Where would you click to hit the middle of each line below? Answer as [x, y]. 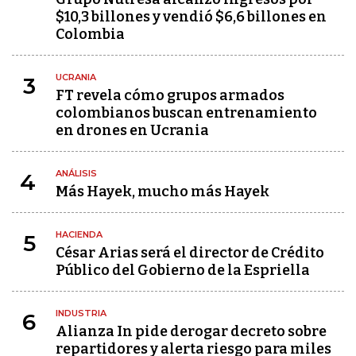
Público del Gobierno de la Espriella [183, 270]
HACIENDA [79, 234]
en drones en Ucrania [132, 130]
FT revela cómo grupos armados [170, 95]
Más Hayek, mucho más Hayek [163, 192]
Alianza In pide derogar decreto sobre [191, 331]
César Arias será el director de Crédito [190, 253]
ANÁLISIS [76, 173]
